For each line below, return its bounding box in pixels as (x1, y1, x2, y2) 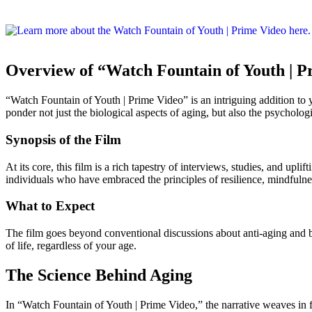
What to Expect (6, 198, 95, 214)
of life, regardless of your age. (6, 240, 136, 252)
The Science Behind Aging (6, 266, 192, 284)
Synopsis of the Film (6, 132, 121, 147)
